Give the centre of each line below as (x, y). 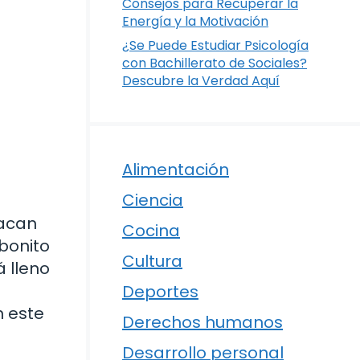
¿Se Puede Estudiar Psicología (215, 45)
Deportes (160, 292)
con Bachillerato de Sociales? (215, 63)
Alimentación (176, 170)
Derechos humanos (202, 322)
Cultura (152, 261)
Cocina (151, 231)
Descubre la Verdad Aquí (201, 81)
